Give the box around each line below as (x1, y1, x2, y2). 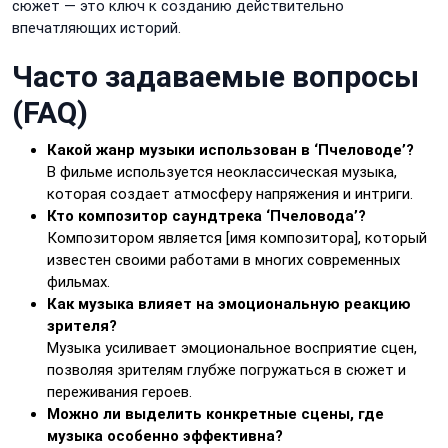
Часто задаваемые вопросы (12, 58, 419, 94)
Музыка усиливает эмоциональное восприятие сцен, (47, 338, 417, 357)
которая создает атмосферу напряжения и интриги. (47, 184, 413, 203)
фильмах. (47, 272, 110, 291)
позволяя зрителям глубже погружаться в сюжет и (47, 360, 406, 379)
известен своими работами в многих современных (47, 250, 400, 269)
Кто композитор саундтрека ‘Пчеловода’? (47, 206, 366, 225)
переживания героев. (47, 382, 192, 401)
